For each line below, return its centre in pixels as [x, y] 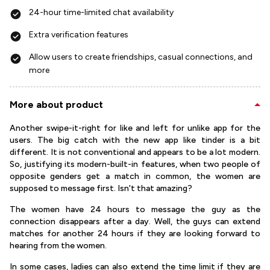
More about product [56, 105]
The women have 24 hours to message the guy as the [135, 209]
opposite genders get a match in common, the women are [135, 176]
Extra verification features [79, 35]
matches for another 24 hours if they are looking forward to [135, 234]
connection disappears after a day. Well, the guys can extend [135, 221]
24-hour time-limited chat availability [101, 12]
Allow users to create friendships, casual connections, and [141, 57]
